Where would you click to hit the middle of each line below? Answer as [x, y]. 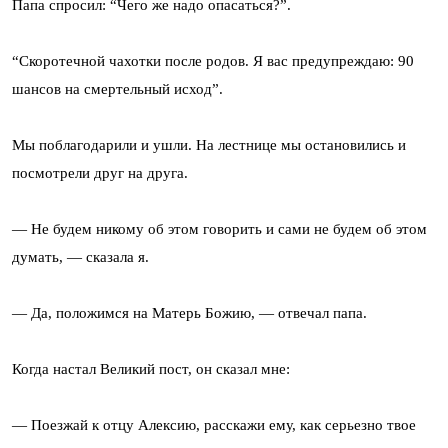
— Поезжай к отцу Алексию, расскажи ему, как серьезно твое [214, 424]
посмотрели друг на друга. [100, 172]
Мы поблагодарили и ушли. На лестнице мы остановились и [209, 144]
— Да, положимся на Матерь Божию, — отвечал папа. [189, 312]
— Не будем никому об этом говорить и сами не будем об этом [219, 228]
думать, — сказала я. [80, 256]
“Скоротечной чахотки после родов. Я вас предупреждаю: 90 [213, 60]
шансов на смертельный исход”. [117, 88]
